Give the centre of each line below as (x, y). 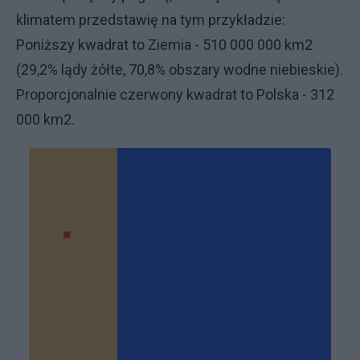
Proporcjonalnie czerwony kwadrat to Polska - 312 (175, 94)
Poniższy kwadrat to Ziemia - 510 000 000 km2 (164, 44)
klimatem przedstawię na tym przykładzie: (151, 19)
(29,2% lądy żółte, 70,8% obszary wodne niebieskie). (180, 69)
